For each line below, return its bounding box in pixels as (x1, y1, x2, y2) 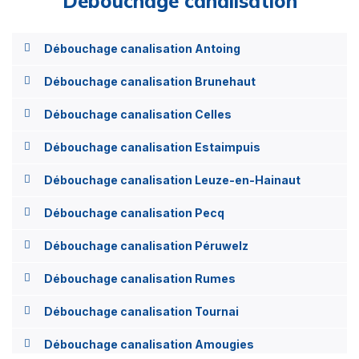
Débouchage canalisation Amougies (44, 337, 254, 351)
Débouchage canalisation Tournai (44, 304, 239, 318)
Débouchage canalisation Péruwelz (44, 238, 248, 252)
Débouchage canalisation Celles (44, 107, 232, 121)
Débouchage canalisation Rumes (44, 271, 236, 285)
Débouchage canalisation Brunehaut (44, 74, 256, 88)
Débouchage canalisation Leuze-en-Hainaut (44, 172, 301, 187)
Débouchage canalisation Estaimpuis (44, 139, 260, 154)
